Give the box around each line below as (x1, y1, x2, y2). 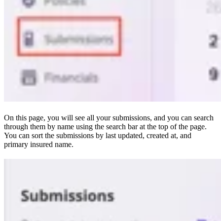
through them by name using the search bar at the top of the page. (4, 122, 207, 131)
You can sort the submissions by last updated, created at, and (4, 131, 191, 140)
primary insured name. (4, 140, 74, 148)
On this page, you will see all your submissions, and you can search (4, 113, 214, 122)
